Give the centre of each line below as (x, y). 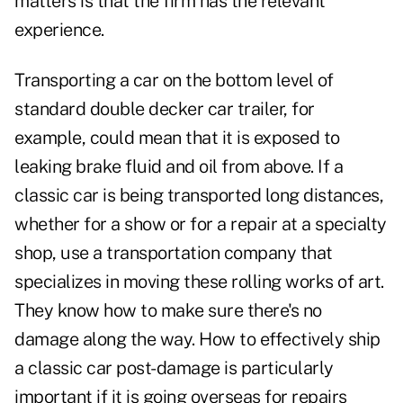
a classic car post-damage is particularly (174, 368)
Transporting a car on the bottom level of (174, 81)
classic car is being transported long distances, (199, 196)
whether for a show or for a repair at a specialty (201, 224)
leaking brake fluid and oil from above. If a (179, 167)
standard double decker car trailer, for (165, 109)
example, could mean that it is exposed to (177, 138)
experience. (59, 30)
